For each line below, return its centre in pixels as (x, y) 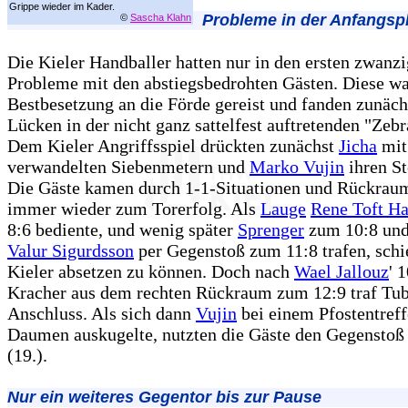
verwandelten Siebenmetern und (128, 166)
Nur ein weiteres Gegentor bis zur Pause (164, 397)
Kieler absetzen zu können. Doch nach (151, 271)
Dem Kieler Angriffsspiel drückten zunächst (173, 145)
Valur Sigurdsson (71, 250)
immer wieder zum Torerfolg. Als (134, 208)
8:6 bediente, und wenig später (122, 229)
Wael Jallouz (342, 271)
